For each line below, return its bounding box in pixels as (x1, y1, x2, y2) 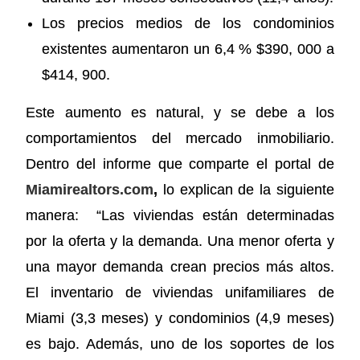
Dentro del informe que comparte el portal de (26, 155, 334, 172)
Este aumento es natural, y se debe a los (26, 104, 334, 121)
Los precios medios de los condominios (42, 14, 334, 31)
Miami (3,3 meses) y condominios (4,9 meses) (26, 309, 334, 326)
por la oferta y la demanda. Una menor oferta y (26, 232, 334, 249)
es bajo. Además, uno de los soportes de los (26, 335, 334, 352)
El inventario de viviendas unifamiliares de (26, 284, 334, 301)
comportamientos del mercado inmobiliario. (26, 129, 334, 146)
